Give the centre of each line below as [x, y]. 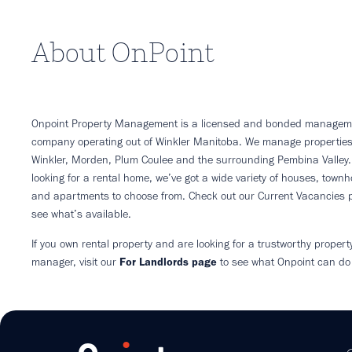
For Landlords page [168, 261]
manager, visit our [75, 261]
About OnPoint [123, 53]
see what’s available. [81, 214]
